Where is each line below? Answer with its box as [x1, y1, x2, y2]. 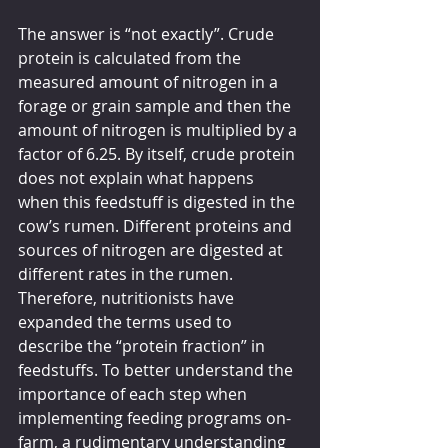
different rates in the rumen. [18, 262, 237, 285]
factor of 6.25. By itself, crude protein [18, 142, 299, 165]
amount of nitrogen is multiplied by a [18, 118, 301, 141]
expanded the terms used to [18, 310, 236, 333]
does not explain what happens [18, 166, 258, 189]
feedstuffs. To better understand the [18, 358, 297, 381]
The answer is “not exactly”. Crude [18, 22, 278, 45]
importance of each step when [18, 382, 251, 405]
